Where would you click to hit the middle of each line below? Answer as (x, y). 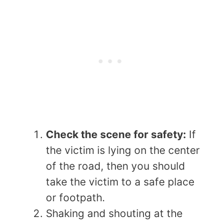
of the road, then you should (115, 166)
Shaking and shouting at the (114, 214)
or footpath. (75, 198)
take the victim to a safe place (120, 182)
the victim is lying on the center (123, 150)
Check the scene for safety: (116, 135)
